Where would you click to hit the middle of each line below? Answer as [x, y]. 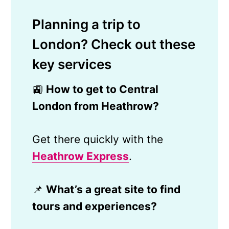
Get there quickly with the [97, 140]
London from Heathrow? [95, 106]
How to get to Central [102, 89]
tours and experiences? [94, 207]
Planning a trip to [86, 25]
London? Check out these [113, 44]
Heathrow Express [80, 156]
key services [72, 64]
